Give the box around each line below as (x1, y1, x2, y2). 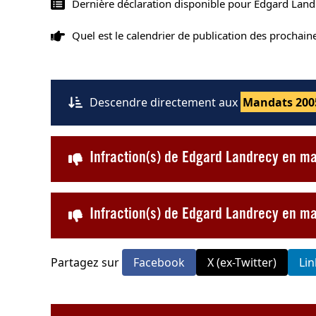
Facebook (133, 254, 185, 270)
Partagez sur (51, 254, 122, 270)
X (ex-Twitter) (207, 254, 276, 270)
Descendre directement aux (90, 94, 241, 110)
